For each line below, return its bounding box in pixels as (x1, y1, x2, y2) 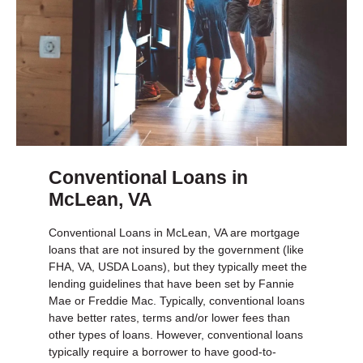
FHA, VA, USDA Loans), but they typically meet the (49, 259, 307, 273)
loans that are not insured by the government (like (49, 242, 304, 256)
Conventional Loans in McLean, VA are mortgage (49, 225, 300, 239)
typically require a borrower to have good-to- (49, 344, 276, 358)
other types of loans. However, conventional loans (49, 327, 303, 341)
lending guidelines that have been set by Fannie (49, 276, 294, 290)
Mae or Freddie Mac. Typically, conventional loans (49, 293, 305, 307)
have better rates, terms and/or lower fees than (49, 310, 290, 324)
